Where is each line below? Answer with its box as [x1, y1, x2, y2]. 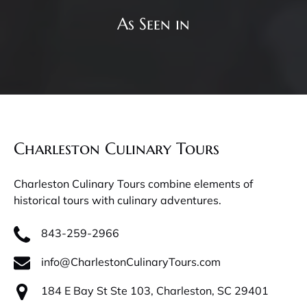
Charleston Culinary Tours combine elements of [14, 176, 253, 191]
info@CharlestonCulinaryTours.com [41, 254, 221, 269]
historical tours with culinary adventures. [14, 193, 221, 207]
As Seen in [117, 13, 190, 34]
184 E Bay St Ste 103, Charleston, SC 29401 [41, 283, 269, 297]
